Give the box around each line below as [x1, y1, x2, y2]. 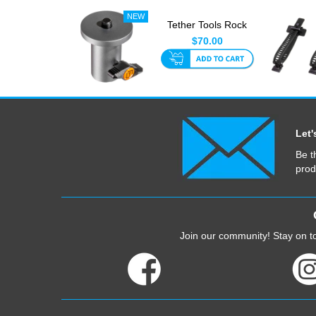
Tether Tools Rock [167, 18, 248, 30]
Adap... [191, 47, 224, 59]
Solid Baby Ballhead [162, 32, 252, 44]
